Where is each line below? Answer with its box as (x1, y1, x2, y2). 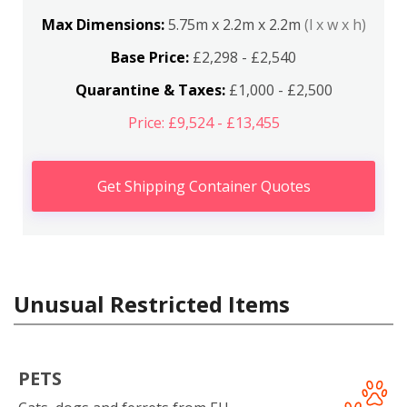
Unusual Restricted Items (14, 289, 290, 319)
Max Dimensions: (41, 15, 168, 35)
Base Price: (111, 47, 189, 67)
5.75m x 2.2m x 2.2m (167, 15, 304, 35)
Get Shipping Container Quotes (96, 176, 311, 196)
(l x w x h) (303, 15, 366, 35)
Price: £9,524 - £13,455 (127, 113, 280, 133)
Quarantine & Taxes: (74, 80, 225, 100)
